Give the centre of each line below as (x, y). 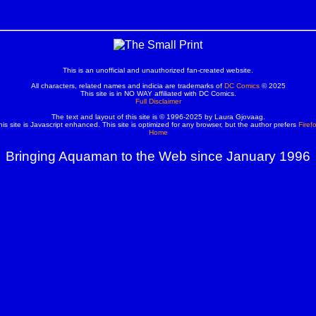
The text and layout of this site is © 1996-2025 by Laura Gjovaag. (158, 116)
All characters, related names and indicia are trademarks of (127, 85)
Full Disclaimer (158, 101)
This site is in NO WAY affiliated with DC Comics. (158, 93)
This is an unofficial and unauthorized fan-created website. (158, 70)
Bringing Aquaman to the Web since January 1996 (158, 156)
